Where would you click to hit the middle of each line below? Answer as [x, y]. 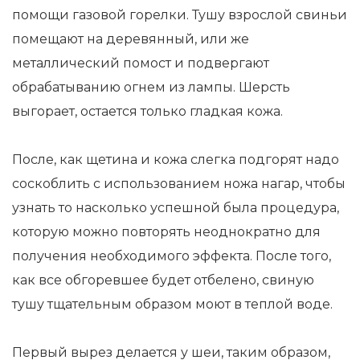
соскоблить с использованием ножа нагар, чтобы [179, 184]
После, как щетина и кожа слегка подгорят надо [176, 160]
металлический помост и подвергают [141, 63]
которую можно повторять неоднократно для [166, 232]
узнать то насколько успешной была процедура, [176, 208]
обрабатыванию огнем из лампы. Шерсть [151, 87]
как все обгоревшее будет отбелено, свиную [163, 280]
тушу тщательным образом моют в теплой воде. [172, 304]
